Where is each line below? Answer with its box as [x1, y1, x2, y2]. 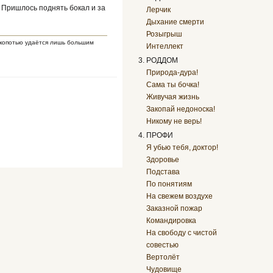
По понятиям [146, 179, 193, 188]
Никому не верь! [146, 116, 202, 126]
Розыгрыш [146, 29, 183, 38]
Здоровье [146, 155, 180, 164]
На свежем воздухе [146, 191, 213, 200]
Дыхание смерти [146, 17, 205, 26]
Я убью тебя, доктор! [146, 143, 219, 152]
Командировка [146, 216, 197, 225]
